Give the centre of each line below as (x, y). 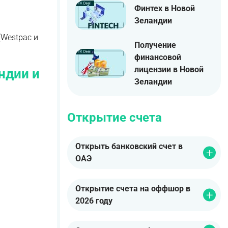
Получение (155, 45)
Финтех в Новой (165, 9)
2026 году (94, 201)
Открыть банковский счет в (129, 147)
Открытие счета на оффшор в (133, 189)
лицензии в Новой (169, 69)
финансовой (158, 57)
